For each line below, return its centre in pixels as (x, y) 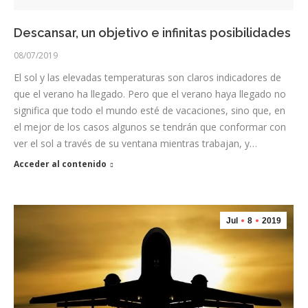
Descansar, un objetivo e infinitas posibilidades (152, 33)
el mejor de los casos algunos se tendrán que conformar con (150, 127)
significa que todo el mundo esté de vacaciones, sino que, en (150, 111)
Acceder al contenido (60, 164)
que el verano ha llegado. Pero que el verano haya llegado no (150, 94)
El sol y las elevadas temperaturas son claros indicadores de (147, 78)
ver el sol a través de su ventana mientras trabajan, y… (135, 144)
